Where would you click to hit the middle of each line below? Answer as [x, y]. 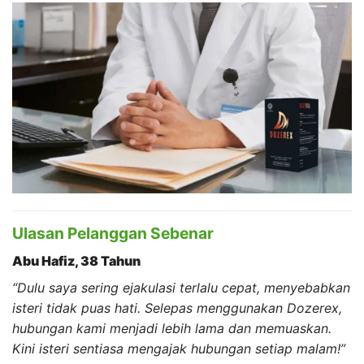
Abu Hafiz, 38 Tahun [76, 260]
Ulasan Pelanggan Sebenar [113, 234]
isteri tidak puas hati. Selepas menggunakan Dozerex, [177, 308]
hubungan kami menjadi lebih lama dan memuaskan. [172, 328]
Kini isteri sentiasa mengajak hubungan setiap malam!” [179, 348]
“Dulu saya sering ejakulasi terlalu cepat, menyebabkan [181, 287]
